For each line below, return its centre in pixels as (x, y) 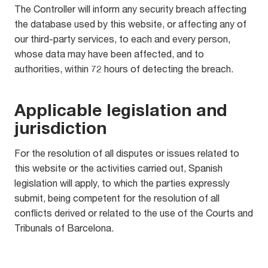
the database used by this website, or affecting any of (130, 24)
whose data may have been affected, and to (109, 54)
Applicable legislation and (121, 110)
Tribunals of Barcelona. (64, 228)
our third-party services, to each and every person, (122, 39)
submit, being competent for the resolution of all (117, 198)
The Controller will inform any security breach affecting (130, 9)
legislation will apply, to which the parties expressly (122, 183)
